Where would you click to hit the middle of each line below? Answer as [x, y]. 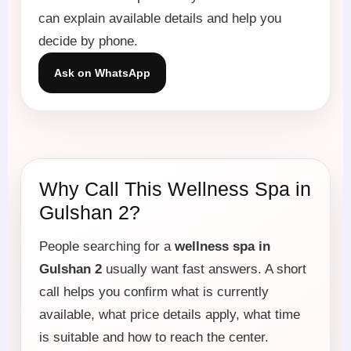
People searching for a [107, 246]
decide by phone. [88, 41]
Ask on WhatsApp [102, 73]
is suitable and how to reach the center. [154, 337]
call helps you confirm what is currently [154, 291]
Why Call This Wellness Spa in [175, 189]
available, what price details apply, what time [170, 314]
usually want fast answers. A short [204, 269]
